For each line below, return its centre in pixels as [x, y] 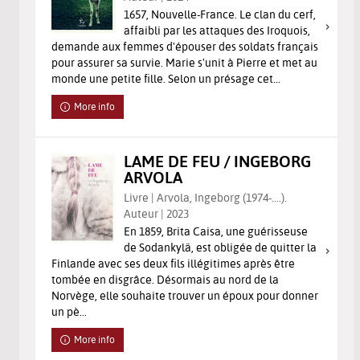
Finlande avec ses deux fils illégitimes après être [173, 263]
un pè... [69, 311]
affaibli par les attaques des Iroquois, [217, 30]
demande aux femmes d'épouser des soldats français [185, 46]
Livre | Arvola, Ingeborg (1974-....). [205, 197]
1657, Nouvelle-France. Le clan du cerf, [220, 14]
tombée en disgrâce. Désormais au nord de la [165, 279]
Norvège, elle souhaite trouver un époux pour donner [185, 295]
